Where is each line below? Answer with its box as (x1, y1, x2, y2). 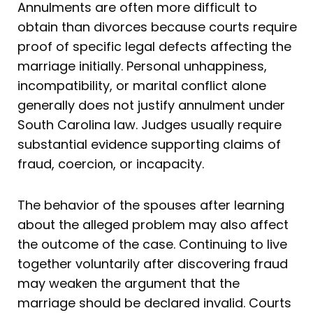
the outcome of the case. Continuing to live (17, 235, 287, 254)
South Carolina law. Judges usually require (17, 115, 282, 133)
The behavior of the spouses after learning (17, 196, 284, 214)
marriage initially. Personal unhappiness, (17, 57, 267, 75)
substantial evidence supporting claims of (17, 135, 281, 153)
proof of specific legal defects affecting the (17, 37, 291, 55)
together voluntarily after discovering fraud (17, 255, 288, 273)
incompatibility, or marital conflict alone (17, 76, 266, 94)
